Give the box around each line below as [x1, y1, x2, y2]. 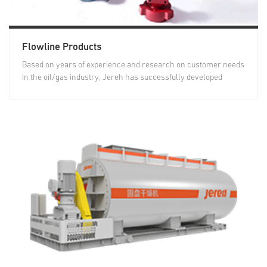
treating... [21, 85, 55, 94]
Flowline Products [21, 42, 101, 52]
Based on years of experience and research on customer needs [21, 60, 244, 69]
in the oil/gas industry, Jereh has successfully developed [21, 73, 222, 82]
